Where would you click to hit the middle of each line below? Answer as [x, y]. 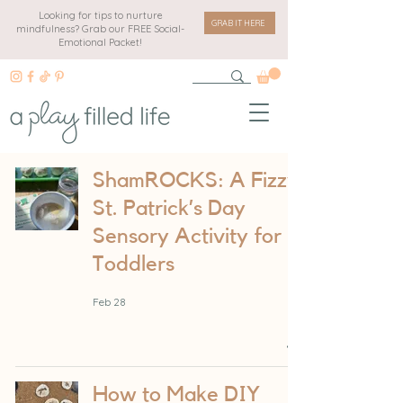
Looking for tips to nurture [100, 15]
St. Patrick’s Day [169, 209]
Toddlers [134, 265]
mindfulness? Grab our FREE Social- [100, 29]
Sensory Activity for [187, 237]
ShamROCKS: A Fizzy [196, 181]
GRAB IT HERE [238, 23]
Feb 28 [109, 301]
